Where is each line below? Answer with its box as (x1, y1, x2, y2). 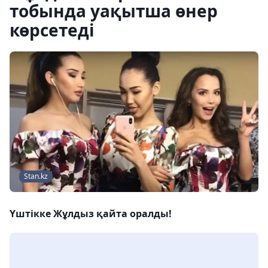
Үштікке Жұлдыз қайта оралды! (10, 207, 172, 221)
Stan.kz (24, 171, 48, 182)
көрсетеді (10, 19, 95, 41)
